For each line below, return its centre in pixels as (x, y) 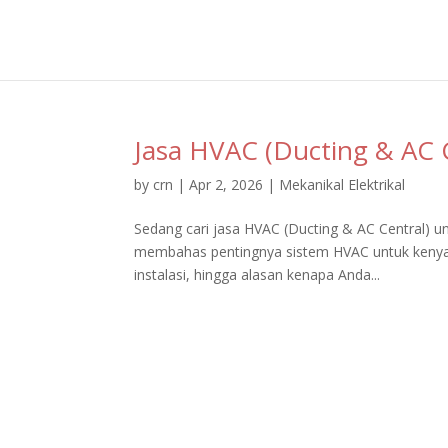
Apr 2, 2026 (226, 184)
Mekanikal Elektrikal (342, 184)
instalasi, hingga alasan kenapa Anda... (257, 274)
